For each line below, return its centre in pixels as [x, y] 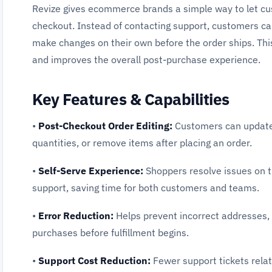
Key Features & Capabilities [131, 99]
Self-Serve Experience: [91, 171]
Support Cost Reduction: [94, 260]
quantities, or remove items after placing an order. [142, 143]
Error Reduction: [76, 216]
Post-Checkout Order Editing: [105, 126]
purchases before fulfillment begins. [110, 233]
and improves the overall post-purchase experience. [146, 59]
